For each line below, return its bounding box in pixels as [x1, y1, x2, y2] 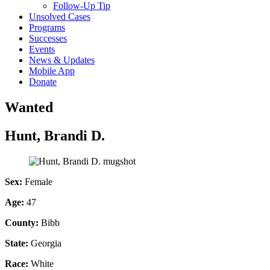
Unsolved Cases [29, 11, 90, 22]
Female [25, 176, 52, 187]
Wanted [5, 99, 53, 115]
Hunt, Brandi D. [5, 127, 105, 143]
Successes [29, 33, 67, 43]
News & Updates [29, 54, 95, 65]
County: [5, 217, 41, 228]
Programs [29, 22, 65, 33]
